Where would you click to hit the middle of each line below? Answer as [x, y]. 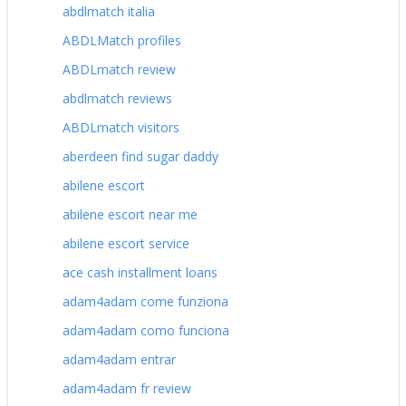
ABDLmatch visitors [121, 127]
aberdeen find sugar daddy [140, 156]
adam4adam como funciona [146, 330]
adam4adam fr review [127, 388]
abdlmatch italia [109, 11]
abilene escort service [126, 243]
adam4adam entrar [119, 359]
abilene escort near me [130, 214]
